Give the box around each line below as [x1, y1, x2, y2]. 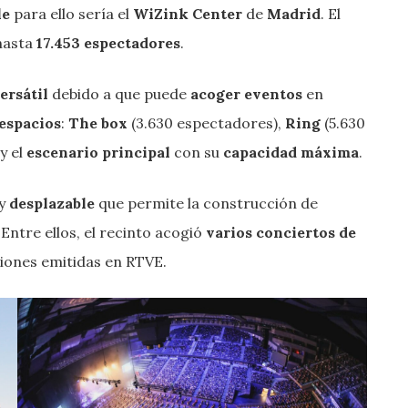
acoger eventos [190, 84, 302, 103]
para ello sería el [10, 4, 133, 23]
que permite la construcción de [95, 193, 318, 212]
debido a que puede [48, 84, 190, 103]
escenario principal [26, 142, 170, 161]
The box [68, 113, 127, 132]
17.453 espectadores [36, 33, 180, 52]
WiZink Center [133, 4, 242, 23]
